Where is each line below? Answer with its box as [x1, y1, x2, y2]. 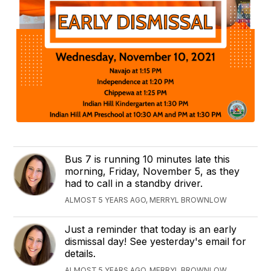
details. [65, 247, 96, 260]
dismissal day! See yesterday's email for [65, 235, 247, 247]
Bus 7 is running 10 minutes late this [65, 152, 230, 165]
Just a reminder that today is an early [65, 223, 237, 235]
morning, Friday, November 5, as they [65, 165, 240, 177]
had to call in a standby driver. [65, 177, 203, 189]
